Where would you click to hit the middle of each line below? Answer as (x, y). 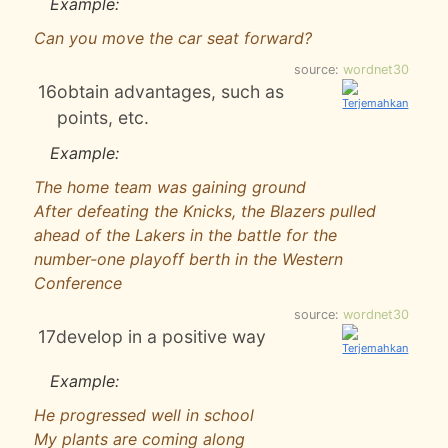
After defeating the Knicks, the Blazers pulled (205, 211)
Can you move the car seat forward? (173, 38)
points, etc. (103, 117)
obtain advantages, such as (171, 91)
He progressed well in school (144, 415)
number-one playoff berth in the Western (188, 259)
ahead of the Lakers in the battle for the (185, 235)
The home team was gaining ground (170, 187)
